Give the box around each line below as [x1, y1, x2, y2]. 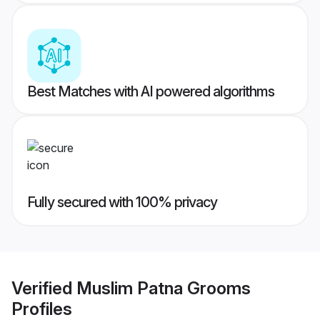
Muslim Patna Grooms [76, 277, 251, 299]
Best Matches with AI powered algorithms [27, 83, 274, 101]
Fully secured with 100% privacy [27, 194, 217, 211]
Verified [11, 277, 76, 299]
